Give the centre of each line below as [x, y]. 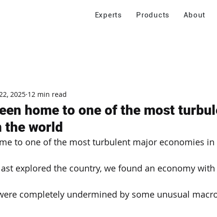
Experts [108, 15]
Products [153, 15]
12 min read [47, 94]
